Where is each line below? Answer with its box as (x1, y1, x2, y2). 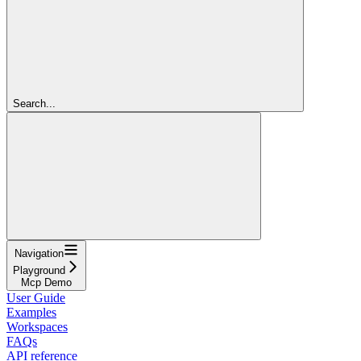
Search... (13, 97, 56, 110)
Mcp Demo (21, 276, 72, 288)
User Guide (6, 290, 65, 305)
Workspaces (6, 319, 68, 334)
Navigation (15, 247, 64, 259)
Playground (13, 263, 65, 276)
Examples (6, 305, 56, 319)
